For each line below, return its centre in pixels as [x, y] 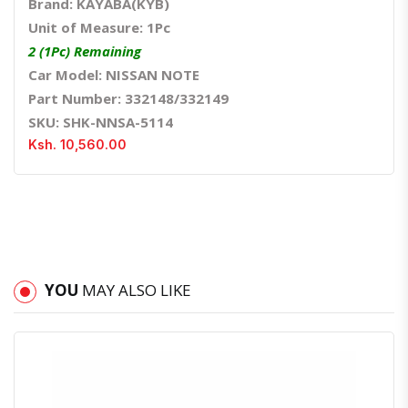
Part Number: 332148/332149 [128, 99]
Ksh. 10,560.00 [77, 145]
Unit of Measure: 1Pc [99, 28]
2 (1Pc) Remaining [85, 51]
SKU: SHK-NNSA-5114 [101, 122]
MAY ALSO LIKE [137, 291]
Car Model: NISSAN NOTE [114, 75]
